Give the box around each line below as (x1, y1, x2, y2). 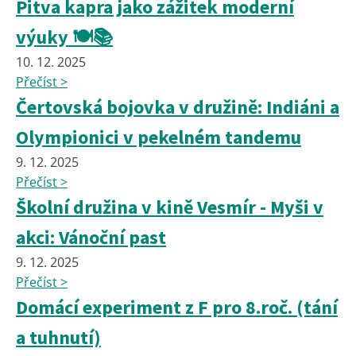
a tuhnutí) (16, 325, 101, 350)
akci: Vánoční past (16, 225, 166, 250)
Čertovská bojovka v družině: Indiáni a (16, 95, 339, 120)
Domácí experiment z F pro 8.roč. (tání (16, 295, 338, 320)
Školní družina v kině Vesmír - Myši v (16, 195, 323, 220)
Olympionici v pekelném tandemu (16, 125, 301, 150)
